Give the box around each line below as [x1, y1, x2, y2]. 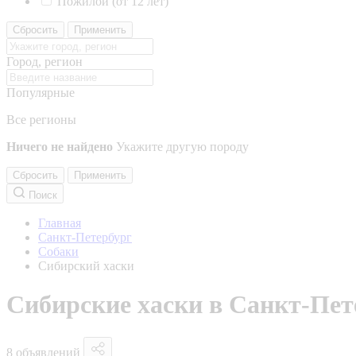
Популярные [6, 86, 75, 99]
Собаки [38, 245, 79, 258]
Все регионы [6, 113, 76, 126]
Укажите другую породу [116, 140, 249, 153]
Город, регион [6, 55, 83, 68]
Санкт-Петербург [38, 230, 132, 244]
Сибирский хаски [38, 259, 134, 273]
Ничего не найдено [6, 140, 113, 153]
